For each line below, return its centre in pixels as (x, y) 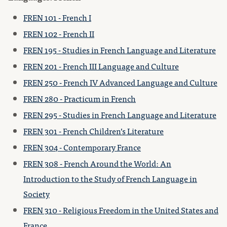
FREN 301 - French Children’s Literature (93, 131)
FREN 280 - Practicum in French (80, 98)
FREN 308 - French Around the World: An (97, 163)
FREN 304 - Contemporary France (82, 147)
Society (36, 194)
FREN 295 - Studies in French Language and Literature (120, 115)
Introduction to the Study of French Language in (110, 178)
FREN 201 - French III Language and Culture (101, 66)
